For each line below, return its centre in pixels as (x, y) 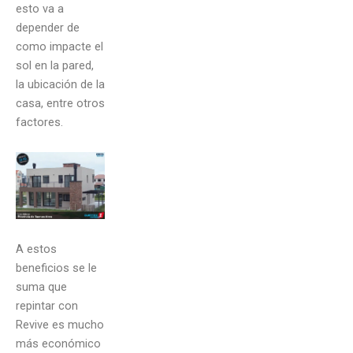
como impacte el (59, 47)
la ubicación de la (60, 85)
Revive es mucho (60, 324)
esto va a (40, 9)
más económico (58, 343)
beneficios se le (56, 268)
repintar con (47, 305)
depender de (48, 28)
